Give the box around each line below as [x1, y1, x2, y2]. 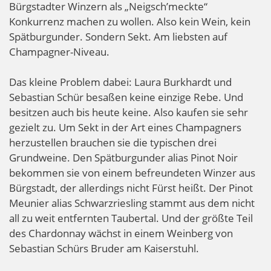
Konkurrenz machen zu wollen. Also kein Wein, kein [9, 15, 250, 29]
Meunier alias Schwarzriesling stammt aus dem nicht [9, 196, 255, 211]
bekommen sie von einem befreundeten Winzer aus [9, 166, 255, 180]
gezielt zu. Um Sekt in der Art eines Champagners [9, 120, 241, 135]
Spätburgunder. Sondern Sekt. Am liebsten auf [9, 30, 227, 44]
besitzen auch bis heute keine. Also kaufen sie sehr [9, 105, 248, 120]
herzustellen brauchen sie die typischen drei [9, 135, 217, 150]
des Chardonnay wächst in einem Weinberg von [9, 226, 233, 241]
